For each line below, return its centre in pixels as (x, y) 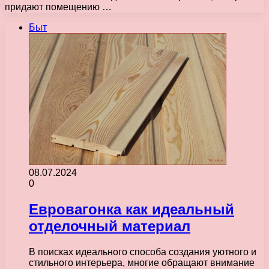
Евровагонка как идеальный (131, 209)
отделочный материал (110, 226)
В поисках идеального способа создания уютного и (143, 252)
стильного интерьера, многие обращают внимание (142, 262)
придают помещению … (58, 7)
